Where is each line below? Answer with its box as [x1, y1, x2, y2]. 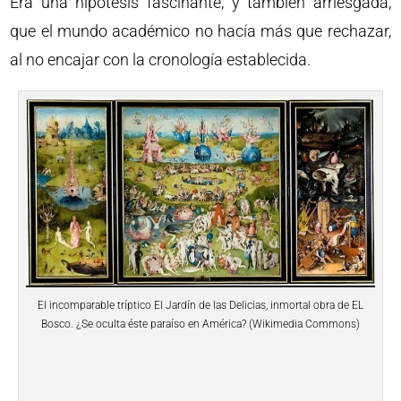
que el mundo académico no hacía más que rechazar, [10, 21, 391, 41]
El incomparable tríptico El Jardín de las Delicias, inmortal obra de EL [38, 299, 363, 312]
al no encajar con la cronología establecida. [10, 50, 311, 70]
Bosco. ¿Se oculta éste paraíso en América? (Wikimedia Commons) [41, 318, 360, 331]
